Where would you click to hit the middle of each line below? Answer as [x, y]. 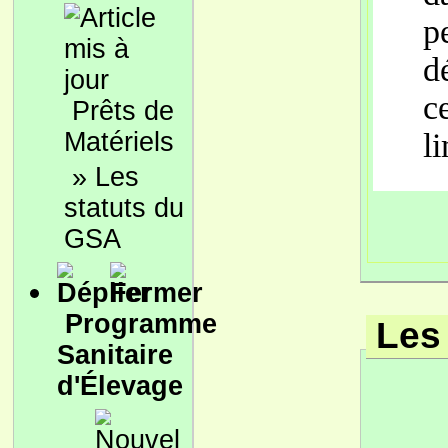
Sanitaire [115, 355]
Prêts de [123, 111]
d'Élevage [120, 386]
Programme [141, 324]
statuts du [124, 208]
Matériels [119, 142]
